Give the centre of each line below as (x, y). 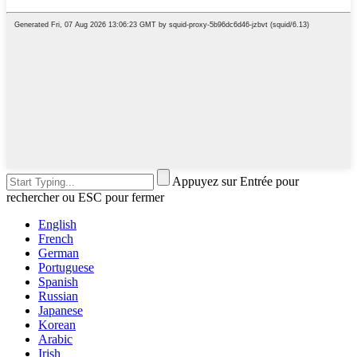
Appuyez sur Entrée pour (235, 182)
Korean (57, 325)
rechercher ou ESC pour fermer (85, 198)
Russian (58, 296)
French (56, 239)
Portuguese (66, 268)
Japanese (61, 311)
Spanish (58, 282)
